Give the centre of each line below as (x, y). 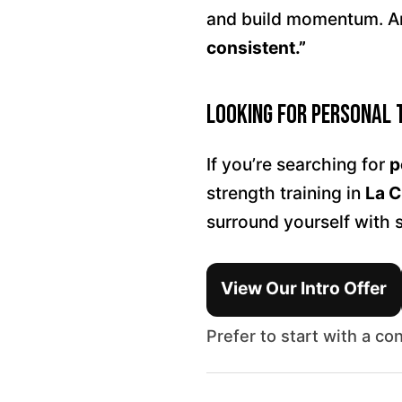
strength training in (286, 193)
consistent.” (256, 48)
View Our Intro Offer (304, 288)
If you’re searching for (298, 164)
